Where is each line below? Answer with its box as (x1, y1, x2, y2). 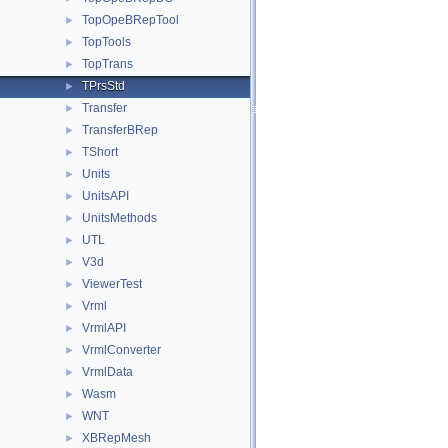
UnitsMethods (82, 211, 157, 225)
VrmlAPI (82, 321, 126, 335)
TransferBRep (82, 123, 158, 137)
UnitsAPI (82, 189, 129, 203)
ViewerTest (82, 277, 142, 291)
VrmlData (82, 365, 133, 379)
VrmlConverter (82, 343, 161, 357)
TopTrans (82, 57, 133, 71)
